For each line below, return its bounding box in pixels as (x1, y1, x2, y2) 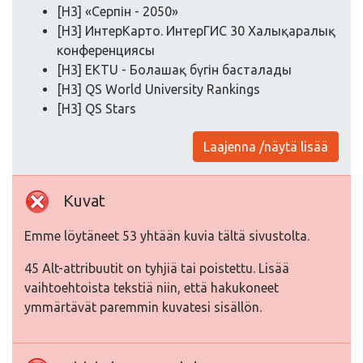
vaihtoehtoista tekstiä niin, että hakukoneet (24, 280, 279, 295)
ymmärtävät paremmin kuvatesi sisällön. (24, 300, 262, 314)
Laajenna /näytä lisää (203, 139, 328, 154)
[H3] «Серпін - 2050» (57, 4, 178, 19)
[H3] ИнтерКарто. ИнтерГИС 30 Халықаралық (57, 23, 335, 38)
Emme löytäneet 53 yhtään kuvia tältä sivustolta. (24, 228, 310, 243)
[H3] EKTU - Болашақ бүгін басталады (57, 62, 292, 77)
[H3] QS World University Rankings (57, 82, 260, 96)
